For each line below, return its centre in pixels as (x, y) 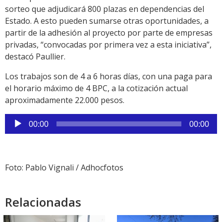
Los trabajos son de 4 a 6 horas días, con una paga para (109, 77)
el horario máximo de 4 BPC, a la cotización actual (96, 88)
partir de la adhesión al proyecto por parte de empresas (109, 33)
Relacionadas (43, 202)
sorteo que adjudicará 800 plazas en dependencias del (105, 9)
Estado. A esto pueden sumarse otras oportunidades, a (107, 21)
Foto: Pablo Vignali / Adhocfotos (64, 168)
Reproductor (28, 120)
